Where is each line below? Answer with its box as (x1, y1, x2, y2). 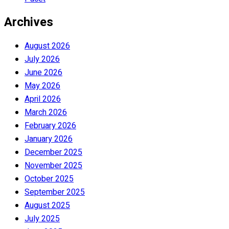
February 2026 (25, 119, 76, 132)
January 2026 (25, 132, 73, 145)
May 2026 (25, 79, 60, 92)
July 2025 (25, 212, 60, 225)
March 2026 (25, 106, 67, 119)
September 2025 (25, 186, 85, 198)
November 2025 (25, 159, 82, 172)
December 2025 (25, 146, 82, 158)
